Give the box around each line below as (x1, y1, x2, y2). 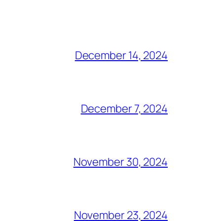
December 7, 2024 (80, 101, 168, 116)
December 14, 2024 (74, 47, 168, 63)
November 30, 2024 (73, 154, 168, 169)
